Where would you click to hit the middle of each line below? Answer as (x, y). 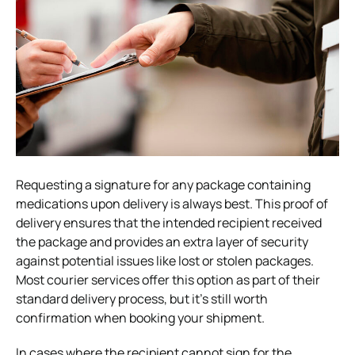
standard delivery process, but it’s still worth (142, 298)
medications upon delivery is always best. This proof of (172, 203)
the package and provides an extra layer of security (162, 241)
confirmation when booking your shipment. (140, 317)
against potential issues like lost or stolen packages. (165, 260)
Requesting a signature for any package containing (163, 184)
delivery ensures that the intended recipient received (169, 222)
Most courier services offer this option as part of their (168, 279)
